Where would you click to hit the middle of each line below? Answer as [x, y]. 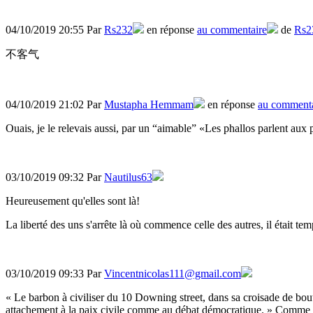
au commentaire [232, 30]
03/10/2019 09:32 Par [55, 177]
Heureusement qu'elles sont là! [74, 201]
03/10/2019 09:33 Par [55, 274]
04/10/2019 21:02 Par [55, 105]
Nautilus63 [128, 177]
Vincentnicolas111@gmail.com [173, 274]
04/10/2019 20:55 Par [55, 30]
